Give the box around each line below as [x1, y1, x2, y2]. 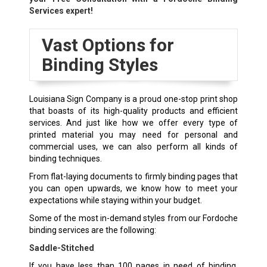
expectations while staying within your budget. [29, 195, 202, 206]
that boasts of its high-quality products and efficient [29, 106, 238, 116]
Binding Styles [41, 54, 158, 76]
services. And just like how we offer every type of [29, 118, 238, 128]
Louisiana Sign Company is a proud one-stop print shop [29, 94, 238, 104]
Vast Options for [41, 35, 174, 56]
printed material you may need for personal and [29, 130, 238, 140]
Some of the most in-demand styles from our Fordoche [29, 213, 238, 223]
